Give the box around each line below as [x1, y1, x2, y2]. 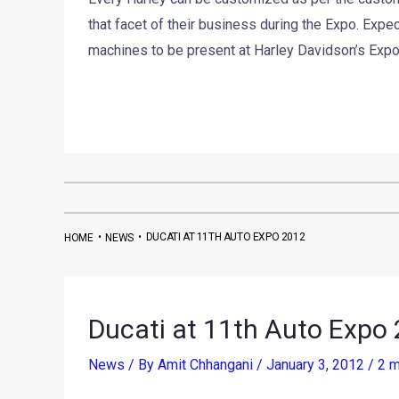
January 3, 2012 [265, 356, 368, 374]
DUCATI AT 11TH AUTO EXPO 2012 [145, 231, 305, 244]
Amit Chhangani [157, 356, 256, 374]
